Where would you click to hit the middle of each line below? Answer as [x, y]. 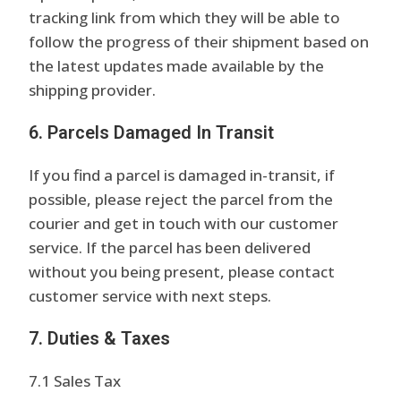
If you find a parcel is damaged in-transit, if [182, 175]
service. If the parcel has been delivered [170, 247]
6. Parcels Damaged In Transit [152, 132]
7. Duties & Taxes [100, 338]
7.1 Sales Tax [75, 381]
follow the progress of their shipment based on [199, 42]
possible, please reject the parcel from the [181, 199]
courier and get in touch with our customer [184, 223]
